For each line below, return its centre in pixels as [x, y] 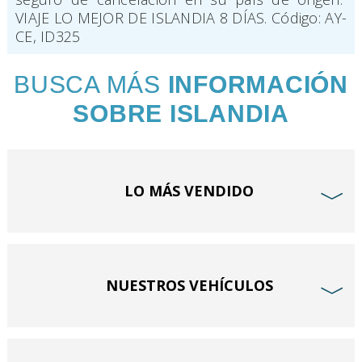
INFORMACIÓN [258, 84]
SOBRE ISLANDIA [181, 113]
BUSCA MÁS [91, 84]
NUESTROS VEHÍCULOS [189, 285]
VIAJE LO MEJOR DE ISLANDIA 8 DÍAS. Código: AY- [181, 17]
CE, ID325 [48, 36]
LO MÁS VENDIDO [189, 190]
